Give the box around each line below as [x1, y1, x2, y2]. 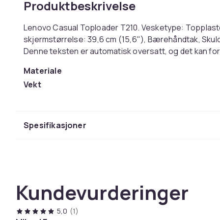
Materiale [24, 65, 62, 76]
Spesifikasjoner [24, 120, 86, 131]
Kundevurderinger [16, 179, 189, 206]
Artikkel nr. [24, 93, 66, 104]
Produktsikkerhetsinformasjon [24, 112, 147, 123]
